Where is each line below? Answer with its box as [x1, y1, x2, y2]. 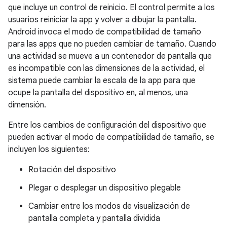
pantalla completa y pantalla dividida [28, 213, 160, 224]
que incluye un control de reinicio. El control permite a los [8, 3, 215, 13]
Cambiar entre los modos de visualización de [28, 201, 190, 212]
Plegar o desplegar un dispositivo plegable [28, 183, 181, 194]
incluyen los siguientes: [8, 144, 90, 155]
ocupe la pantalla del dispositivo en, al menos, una [8, 88, 188, 98]
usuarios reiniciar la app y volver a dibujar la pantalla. [8, 15, 197, 25]
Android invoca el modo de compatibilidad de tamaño [8, 27, 201, 37]
